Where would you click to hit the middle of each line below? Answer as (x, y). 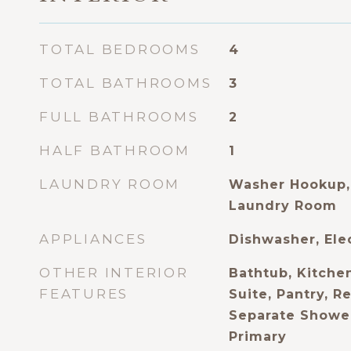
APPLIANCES (93, 239)
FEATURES (84, 294)
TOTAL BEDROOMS (120, 49)
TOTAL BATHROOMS (126, 83)
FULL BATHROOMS (119, 117)
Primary (257, 337)
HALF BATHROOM (115, 150)
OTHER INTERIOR (114, 273)
